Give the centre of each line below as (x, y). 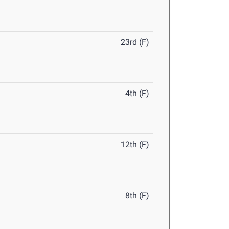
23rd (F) (135, 42)
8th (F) (138, 196)
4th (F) (138, 94)
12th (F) (135, 145)
